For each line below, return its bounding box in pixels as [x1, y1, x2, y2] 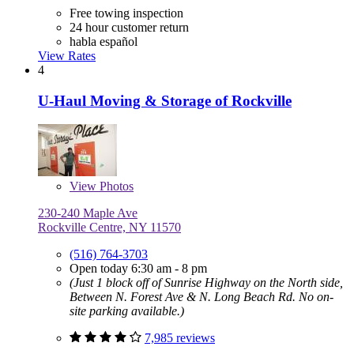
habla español [70, 34, 137, 48]
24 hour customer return [70, 20, 189, 34]
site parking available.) [70, 304, 184, 318]
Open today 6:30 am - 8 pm [70, 262, 207, 276]
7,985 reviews [145, 331, 215, 345]
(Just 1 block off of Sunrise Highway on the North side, [70, 276, 343, 290]
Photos [96, 179, 134, 194]
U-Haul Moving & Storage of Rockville [38, 92, 292, 109]
